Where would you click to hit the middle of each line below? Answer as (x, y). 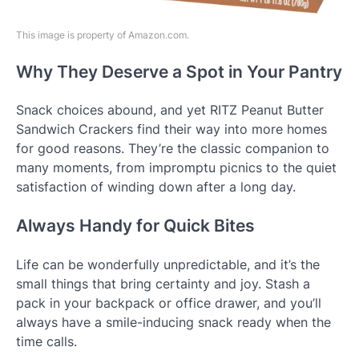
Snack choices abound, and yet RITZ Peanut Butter (170, 110)
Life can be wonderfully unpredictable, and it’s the (168, 265)
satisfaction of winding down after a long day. (156, 187)
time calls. (46, 342)
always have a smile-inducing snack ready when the (173, 323)
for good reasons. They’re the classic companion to (173, 149)
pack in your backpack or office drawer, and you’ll (169, 303)
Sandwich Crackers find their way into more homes (171, 129)
